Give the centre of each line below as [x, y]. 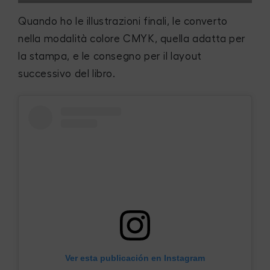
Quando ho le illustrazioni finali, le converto [123, 21]
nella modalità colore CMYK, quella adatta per [132, 39]
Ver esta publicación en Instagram [135, 258]
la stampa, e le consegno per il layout [110, 56]
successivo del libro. [67, 74]
